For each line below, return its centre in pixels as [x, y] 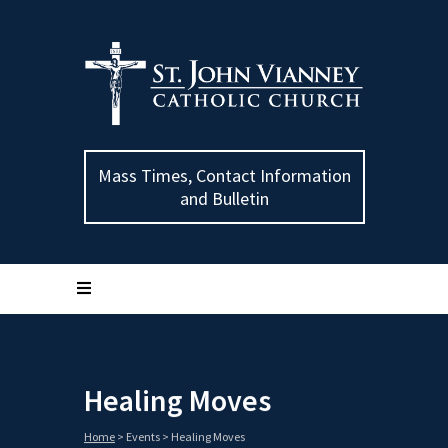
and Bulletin [225, 199]
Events [143, 437]
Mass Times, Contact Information [225, 176]
